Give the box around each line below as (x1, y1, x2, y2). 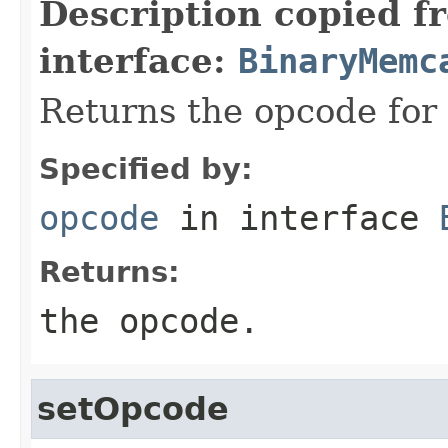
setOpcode (37, 390, 229, 427)
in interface (159, 197, 439, 238)
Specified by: (39, 151, 253, 186)
